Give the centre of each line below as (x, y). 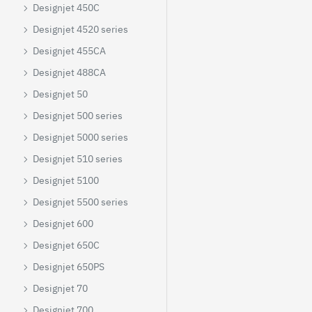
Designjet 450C (66, 8)
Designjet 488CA (69, 72)
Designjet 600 (63, 224)
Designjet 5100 (66, 180)
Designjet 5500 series (80, 202)
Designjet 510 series (78, 159)
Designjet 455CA (69, 51)
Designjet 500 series (78, 116)
